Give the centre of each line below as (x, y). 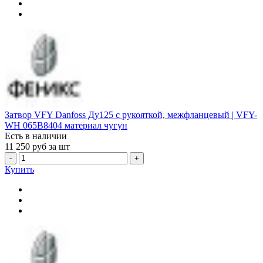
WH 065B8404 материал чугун (66, 126)
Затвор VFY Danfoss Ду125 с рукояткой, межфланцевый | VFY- (131, 115)
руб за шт (51, 147)
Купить (19, 170)
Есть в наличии (36, 136)
